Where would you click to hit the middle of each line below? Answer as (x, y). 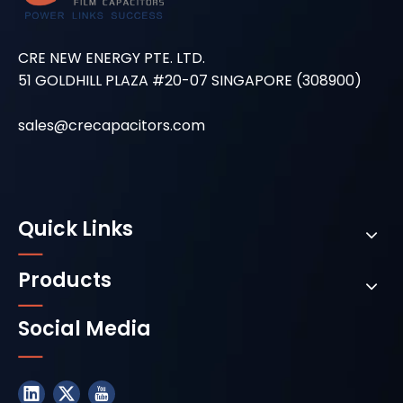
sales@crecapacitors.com (112, 125)
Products (65, 280)
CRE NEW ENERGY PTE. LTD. (112, 58)
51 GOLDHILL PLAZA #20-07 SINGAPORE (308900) (190, 81)
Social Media (85, 329)
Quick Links (76, 229)
